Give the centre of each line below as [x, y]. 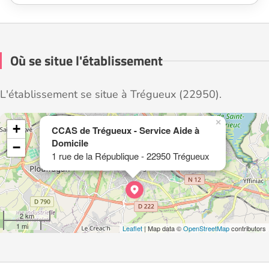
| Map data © [163, 228]
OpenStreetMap [206, 228]
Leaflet [132, 228]
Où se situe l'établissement [86, 61]
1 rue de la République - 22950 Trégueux [131, 156]
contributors [248, 228]
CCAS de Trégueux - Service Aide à [125, 131]
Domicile [70, 143]
